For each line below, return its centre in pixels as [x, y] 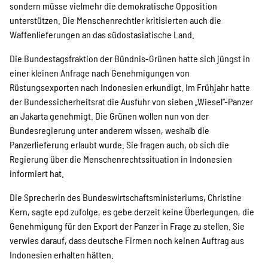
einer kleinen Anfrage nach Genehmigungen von [100, 73]
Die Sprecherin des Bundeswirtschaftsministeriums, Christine [126, 197]
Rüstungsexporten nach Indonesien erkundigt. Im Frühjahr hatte [130, 87]
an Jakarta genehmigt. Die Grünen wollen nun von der [109, 116]
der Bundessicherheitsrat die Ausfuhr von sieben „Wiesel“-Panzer [131, 101]
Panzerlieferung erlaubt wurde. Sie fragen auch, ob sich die [119, 144]
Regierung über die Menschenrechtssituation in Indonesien [121, 159]
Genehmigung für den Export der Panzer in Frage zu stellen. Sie [127, 226]
